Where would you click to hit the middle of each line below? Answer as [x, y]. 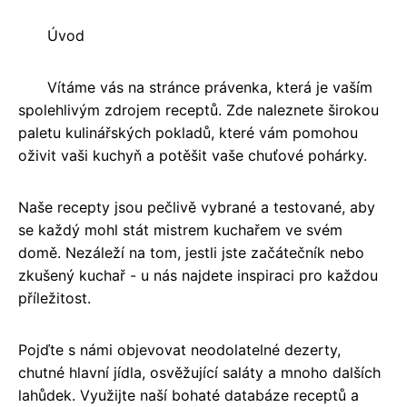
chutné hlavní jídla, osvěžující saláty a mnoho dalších [199, 373]
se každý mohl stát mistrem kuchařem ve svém [180, 230]
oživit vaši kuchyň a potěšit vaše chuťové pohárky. [193, 156]
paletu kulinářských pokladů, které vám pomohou [188, 133]
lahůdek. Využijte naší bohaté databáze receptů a [189, 396]
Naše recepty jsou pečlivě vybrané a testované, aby [197, 208]
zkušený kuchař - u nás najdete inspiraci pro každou [198, 276]
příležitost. [55, 298]
